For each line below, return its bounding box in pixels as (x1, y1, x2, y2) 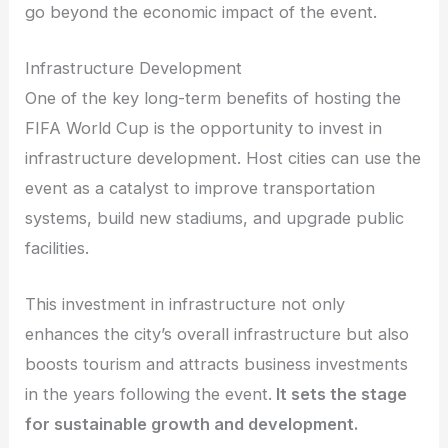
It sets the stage (272, 384, 408, 405)
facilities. (25, 237, 90, 258)
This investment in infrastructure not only (25, 294, 346, 315)
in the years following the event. (25, 384, 273, 405)
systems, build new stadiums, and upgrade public (25, 207, 405, 228)
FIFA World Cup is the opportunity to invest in (25, 117, 383, 138)
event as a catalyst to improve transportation (25, 177, 376, 198)
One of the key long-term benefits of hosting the (25, 87, 402, 108)
